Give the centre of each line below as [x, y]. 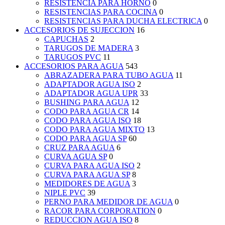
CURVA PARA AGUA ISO [89, 166]
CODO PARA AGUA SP [85, 139]
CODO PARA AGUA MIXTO [94, 130]
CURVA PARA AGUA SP [87, 175]
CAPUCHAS [66, 39]
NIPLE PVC [65, 193]
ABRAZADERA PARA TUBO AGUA [109, 75]
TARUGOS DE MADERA [89, 48]
